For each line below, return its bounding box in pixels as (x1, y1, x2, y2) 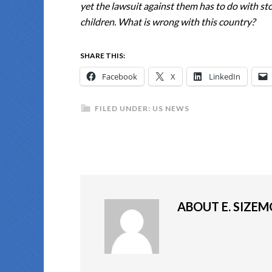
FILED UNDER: (95, 104, 152, 113)
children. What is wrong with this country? (80, 16, 255, 27)
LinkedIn (209, 71, 240, 82)
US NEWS (152, 104, 189, 113)
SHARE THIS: (80, 51, 125, 60)
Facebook (102, 71, 137, 82)
